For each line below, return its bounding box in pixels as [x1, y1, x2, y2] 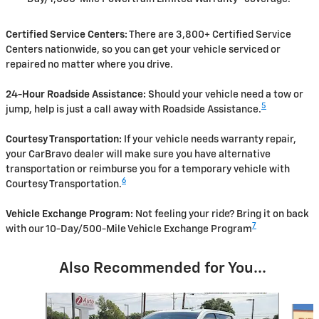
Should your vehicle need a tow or [146, 89, 303, 100]
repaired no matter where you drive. [6, 59, 173, 70]
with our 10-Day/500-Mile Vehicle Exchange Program [6, 224, 252, 234]
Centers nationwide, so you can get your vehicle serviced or [6, 44, 281, 55]
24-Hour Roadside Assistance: [6, 89, 146, 100]
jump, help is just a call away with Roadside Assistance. [6, 104, 261, 115]
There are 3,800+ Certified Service [127, 29, 291, 40]
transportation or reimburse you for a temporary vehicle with [6, 164, 290, 174]
